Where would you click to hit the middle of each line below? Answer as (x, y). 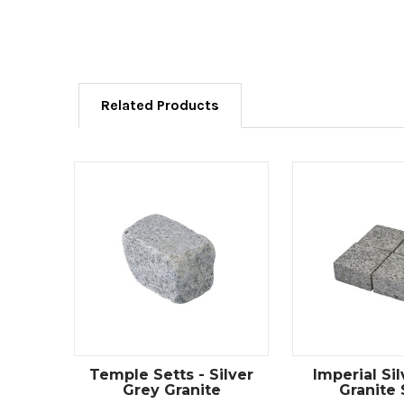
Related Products (160, 105)
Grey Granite (171, 390)
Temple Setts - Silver (171, 374)
